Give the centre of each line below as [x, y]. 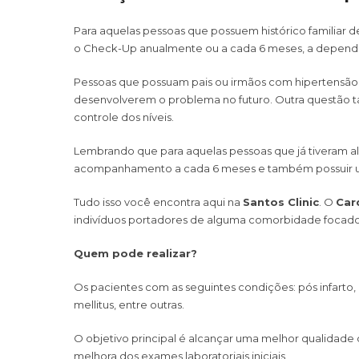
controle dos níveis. [124, 117]
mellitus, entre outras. [129, 304]
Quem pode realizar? [135, 253]
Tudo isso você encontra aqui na [157, 202]
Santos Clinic [281, 202]
